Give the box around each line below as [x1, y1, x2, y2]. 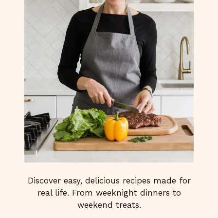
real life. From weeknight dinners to [37, 188, 181, 198]
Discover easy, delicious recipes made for [27, 176, 191, 186]
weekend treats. [77, 200, 141, 210]
